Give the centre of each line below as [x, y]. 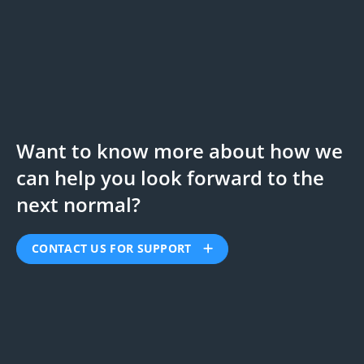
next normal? [78, 205]
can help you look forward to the [170, 178]
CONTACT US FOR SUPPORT [113, 249]
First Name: [85, 324]
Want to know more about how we [180, 151]
